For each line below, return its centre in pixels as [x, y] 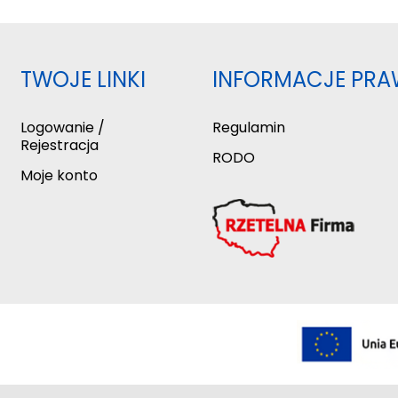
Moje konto [60, 175]
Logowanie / [63, 127]
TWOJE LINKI [84, 79]
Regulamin [248, 127]
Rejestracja [60, 145]
